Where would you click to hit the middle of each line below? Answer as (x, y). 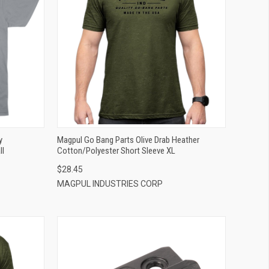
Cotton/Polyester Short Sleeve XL (116, 150)
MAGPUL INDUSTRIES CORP (110, 183)
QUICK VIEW (141, 33)
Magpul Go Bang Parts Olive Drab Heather (128, 140)
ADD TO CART (141, 52)
